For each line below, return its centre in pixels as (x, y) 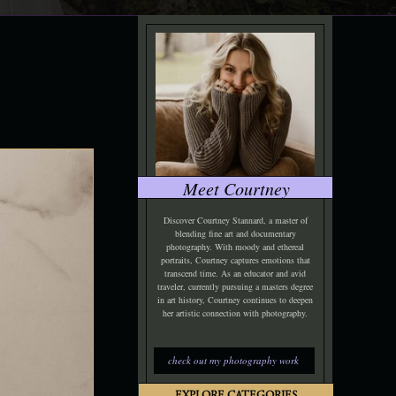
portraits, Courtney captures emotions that (235, 260)
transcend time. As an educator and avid (235, 273)
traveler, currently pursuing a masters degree (235, 286)
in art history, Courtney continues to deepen (235, 300)
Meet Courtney (236, 188)
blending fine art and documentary (235, 233)
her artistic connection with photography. (235, 313)
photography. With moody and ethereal (235, 247)
